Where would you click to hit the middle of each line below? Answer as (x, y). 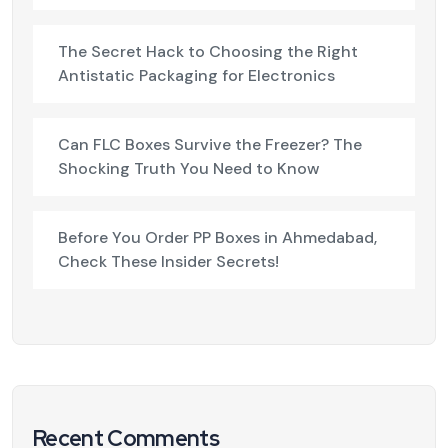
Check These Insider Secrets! (168, 261)
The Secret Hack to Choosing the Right (208, 51)
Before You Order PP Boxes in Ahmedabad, (217, 237)
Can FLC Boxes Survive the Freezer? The (210, 144)
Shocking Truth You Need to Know (189, 168)
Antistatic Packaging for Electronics (196, 75)
